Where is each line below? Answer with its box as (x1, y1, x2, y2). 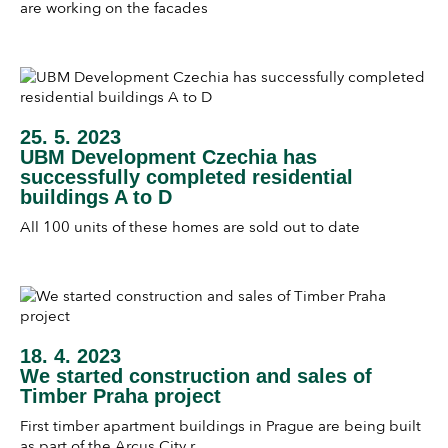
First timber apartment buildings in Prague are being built (20, 416, 421, 435)
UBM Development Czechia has (20, 146, 317, 169)
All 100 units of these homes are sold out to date (20, 218, 360, 237)
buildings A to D (20, 186, 172, 209)
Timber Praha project (20, 384, 221, 407)
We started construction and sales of (20, 364, 372, 387)
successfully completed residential (20, 166, 353, 189)
